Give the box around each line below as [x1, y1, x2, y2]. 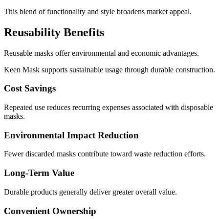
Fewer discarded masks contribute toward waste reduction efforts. [4, 150, 206, 158]
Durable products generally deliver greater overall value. [4, 187, 177, 196]
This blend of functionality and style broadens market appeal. [4, 7, 192, 16]
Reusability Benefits [4, 25, 104, 39]
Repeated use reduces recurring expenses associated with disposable [4, 103, 213, 111]
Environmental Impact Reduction [4, 130, 139, 140]
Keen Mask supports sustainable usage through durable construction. [4, 65, 215, 74]
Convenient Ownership [4, 205, 96, 216]
